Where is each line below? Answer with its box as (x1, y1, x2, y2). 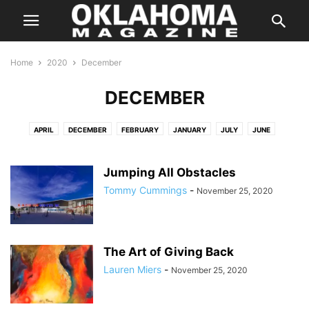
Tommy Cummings (103, 184, 187, 196)
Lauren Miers (103, 263, 161, 275)
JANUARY (173, 126, 206, 134)
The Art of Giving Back (103, 245, 234, 259)
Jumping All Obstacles (103, 166, 236, 179)
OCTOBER (183, 143, 219, 152)
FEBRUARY (121, 126, 159, 134)
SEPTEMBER (232, 143, 275, 152)
